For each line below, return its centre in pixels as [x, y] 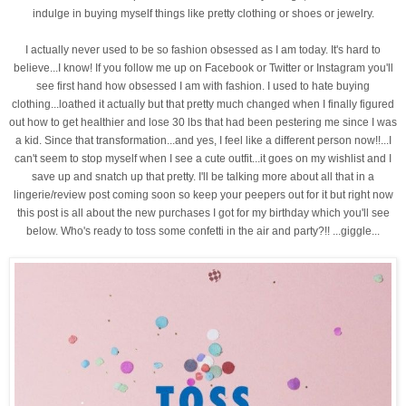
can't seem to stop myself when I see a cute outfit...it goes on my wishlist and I [203, 158]
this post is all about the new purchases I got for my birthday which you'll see [203, 213]
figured [376, 104]
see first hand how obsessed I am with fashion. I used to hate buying [203, 86]
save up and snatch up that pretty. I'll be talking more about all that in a [203, 176]
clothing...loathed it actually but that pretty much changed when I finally [184, 104]
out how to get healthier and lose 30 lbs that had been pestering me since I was [203, 122]
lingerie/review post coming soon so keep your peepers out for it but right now [203, 194]
